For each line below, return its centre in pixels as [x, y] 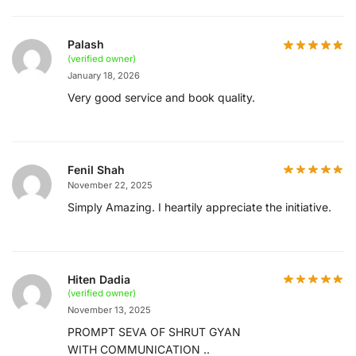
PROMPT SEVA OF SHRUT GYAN [154, 332]
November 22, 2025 [110, 185]
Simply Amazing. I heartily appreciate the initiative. [199, 207]
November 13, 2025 [109, 310]
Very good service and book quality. [161, 97]
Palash [86, 44]
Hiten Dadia [99, 279]
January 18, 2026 [104, 75]
